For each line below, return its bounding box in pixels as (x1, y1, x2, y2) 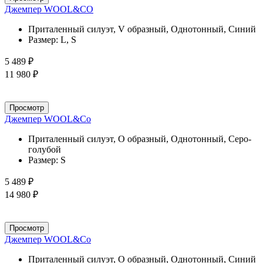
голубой (28, 144, 61, 154)
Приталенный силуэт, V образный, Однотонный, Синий (28, 23, 256, 34)
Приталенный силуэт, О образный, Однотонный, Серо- (28, 133, 251, 144)
